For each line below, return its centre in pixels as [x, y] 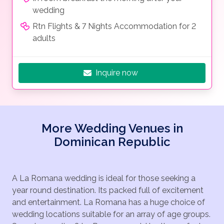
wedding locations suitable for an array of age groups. [111, 214]
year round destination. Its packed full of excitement [108, 190]
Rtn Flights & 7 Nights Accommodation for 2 [114, 26]
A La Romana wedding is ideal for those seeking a [104, 178]
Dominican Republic [112, 142]
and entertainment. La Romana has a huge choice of [108, 202]
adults [44, 38]
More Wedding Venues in [112, 128]
